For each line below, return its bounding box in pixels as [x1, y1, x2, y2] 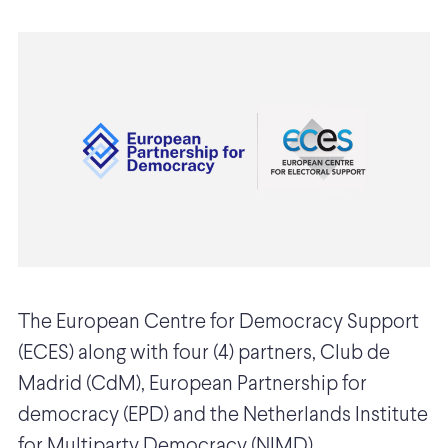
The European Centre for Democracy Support [18, 313, 419, 333]
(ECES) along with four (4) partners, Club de [18, 344, 390, 364]
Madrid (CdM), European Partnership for [18, 375, 367, 395]
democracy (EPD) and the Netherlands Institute [18, 406, 428, 426]
